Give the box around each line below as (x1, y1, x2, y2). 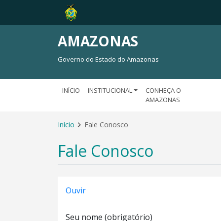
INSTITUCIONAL (88, 86, 132, 95)
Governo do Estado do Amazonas (58, 55, 159, 64)
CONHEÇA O (146, 86, 182, 95)
